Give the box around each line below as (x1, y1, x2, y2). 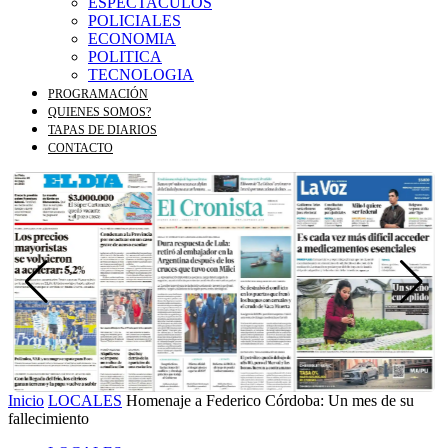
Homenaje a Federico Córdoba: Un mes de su (126, 392, 414, 409)
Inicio (8, 392, 44, 409)
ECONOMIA (88, 30, 176, 47)
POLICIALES (88, 12, 181, 29)
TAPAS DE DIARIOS (48, 123, 157, 137)
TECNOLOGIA (88, 66, 194, 83)
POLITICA (88, 48, 162, 65)
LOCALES (48, 392, 122, 409)
